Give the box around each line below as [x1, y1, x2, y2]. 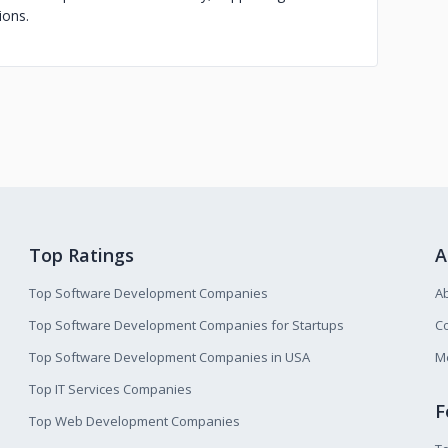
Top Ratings [29, 243, 135, 267]
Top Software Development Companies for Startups [29, 316, 345, 334]
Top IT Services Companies [29, 380, 193, 398]
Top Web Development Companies [29, 412, 241, 430]
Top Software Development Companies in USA [29, 348, 311, 366]
